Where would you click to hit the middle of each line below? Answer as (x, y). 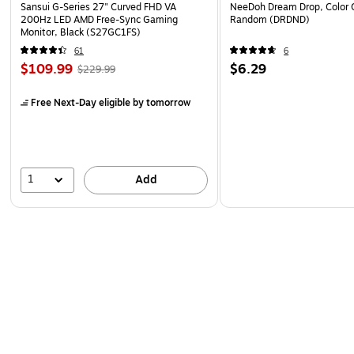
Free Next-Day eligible (81, 102)
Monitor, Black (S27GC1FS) (81, 32)
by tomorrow (160, 102)
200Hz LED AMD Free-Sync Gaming (99, 19)
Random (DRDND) (270, 19)
